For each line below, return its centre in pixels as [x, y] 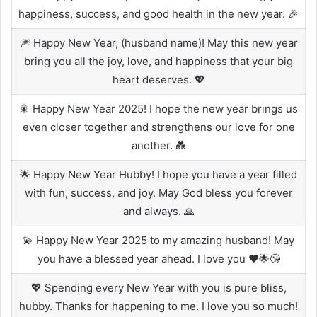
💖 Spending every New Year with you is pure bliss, [158, 287]
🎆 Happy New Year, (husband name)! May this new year [158, 42]
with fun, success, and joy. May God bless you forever [158, 192]
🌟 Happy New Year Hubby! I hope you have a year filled [158, 174]
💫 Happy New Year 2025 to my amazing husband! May [158, 240]
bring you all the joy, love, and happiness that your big [158, 61]
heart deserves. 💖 [158, 79]
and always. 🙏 [158, 211]
